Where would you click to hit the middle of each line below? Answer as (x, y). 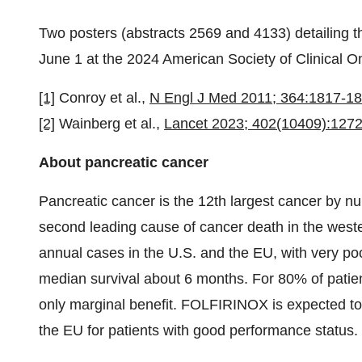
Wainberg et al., (109, 124)
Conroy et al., (102, 98)
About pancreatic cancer (124, 162)
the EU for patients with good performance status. (198, 330)
